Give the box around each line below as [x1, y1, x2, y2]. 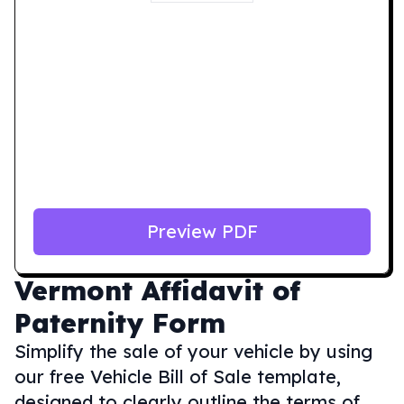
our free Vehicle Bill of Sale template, [14, 365, 341, 388]
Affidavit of [142, 273, 300, 308]
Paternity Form [14, 306, 225, 340]
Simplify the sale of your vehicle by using [14, 340, 372, 363]
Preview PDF [146, 220, 258, 243]
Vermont [14, 273, 133, 308]
